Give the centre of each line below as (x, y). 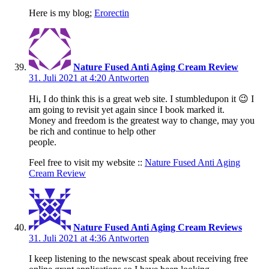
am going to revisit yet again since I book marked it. (127, 110)
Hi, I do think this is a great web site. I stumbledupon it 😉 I (141, 99)
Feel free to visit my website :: (87, 163)
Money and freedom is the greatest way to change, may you (142, 121)
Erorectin (112, 13)
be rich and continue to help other (92, 131)
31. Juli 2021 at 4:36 (68, 238)
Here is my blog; (62, 13)
